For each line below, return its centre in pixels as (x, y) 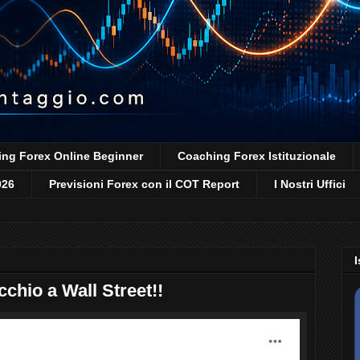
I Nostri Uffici (310, 184)
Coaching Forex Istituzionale (257, 156)
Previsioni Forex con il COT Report (144, 184)
